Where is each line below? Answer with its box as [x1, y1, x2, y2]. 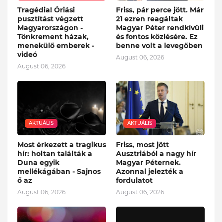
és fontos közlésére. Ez [116, 32, 198, 41]
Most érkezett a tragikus [17, 140, 106, 149]
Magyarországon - [17, 23, 83, 32]
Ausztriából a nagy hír [116, 149, 196, 158]
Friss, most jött [116, 140, 169, 149]
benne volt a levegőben [116, 41, 203, 50]
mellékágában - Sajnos [17, 166, 101, 176]
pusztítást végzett [17, 14, 83, 23]
